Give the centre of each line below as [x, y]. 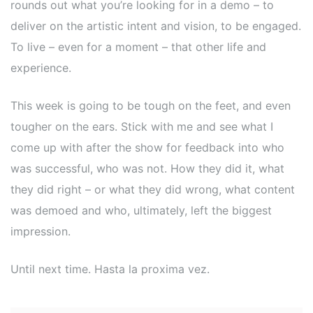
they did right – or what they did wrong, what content [153, 189]
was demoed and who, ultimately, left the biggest [141, 210]
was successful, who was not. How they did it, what [147, 168]
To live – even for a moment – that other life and [138, 47]
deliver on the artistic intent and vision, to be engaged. [156, 26]
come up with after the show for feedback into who [147, 147]
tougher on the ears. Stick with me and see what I [142, 126]
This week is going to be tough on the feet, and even [151, 105]
